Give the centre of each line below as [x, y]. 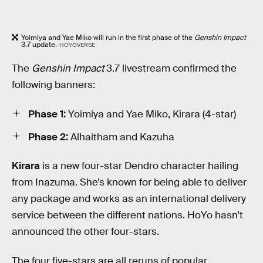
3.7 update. [39, 44]
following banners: [53, 85]
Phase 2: [49, 137]
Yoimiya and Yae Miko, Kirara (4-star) [152, 114]
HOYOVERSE [77, 45]
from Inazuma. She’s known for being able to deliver [129, 183]
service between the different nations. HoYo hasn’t [127, 215]
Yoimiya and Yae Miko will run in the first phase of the [107, 37]
